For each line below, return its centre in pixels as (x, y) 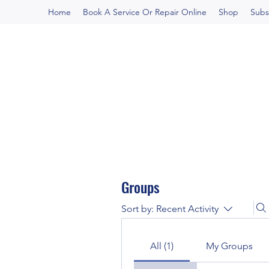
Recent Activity (187, 209)
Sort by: (138, 209)
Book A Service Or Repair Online (145, 12)
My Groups (229, 246)
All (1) (162, 246)
